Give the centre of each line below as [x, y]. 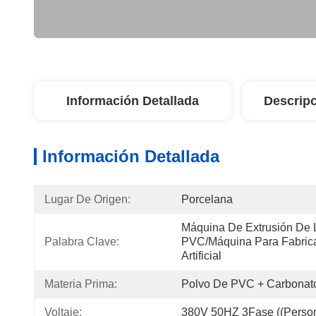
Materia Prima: [81, 284]
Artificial [201, 256]
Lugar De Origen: [87, 199]
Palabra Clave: [82, 242]
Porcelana [207, 199]
